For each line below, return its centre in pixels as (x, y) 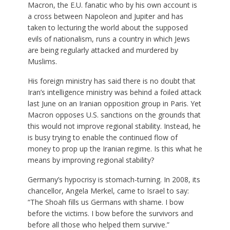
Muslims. (42, 61)
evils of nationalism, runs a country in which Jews (109, 39)
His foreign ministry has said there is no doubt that (111, 81)
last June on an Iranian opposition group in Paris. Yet (114, 103)
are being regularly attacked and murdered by (103, 50)
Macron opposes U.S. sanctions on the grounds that (114, 114)
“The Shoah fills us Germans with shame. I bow (106, 202)
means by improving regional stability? (91, 160)
